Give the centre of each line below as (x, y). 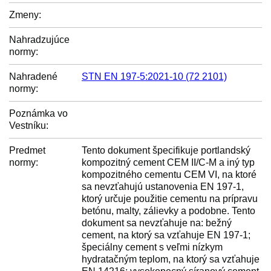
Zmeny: (25, 15)
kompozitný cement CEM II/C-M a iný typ (168, 162)
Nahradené (33, 77)
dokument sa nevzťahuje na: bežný (157, 223)
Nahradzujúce (39, 40)
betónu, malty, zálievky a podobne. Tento (168, 211)
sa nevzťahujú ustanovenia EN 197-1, (163, 187)
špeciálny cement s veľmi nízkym (152, 247)
